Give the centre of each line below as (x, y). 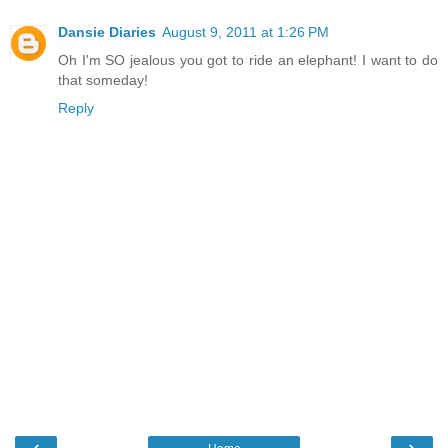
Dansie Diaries (107, 32)
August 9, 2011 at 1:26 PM (245, 32)
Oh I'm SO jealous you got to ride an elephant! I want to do (248, 60)
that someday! (103, 80)
